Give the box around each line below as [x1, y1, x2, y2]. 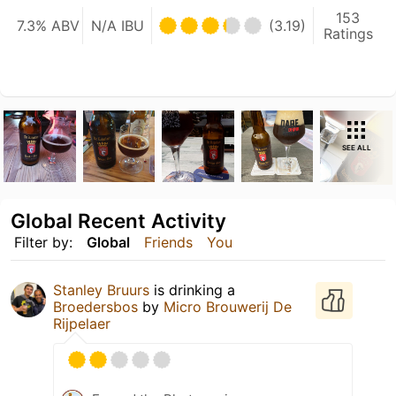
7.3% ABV [17, 16, 80, 34]
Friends [144, 233, 193, 252]
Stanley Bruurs [53, 281, 149, 300]
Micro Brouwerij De [164, 298, 292, 316]
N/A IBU [90, 16, 144, 34]
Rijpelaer [53, 315, 110, 333]
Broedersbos [53, 298, 138, 316]
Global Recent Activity [11, 209, 226, 233]
